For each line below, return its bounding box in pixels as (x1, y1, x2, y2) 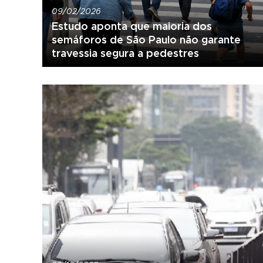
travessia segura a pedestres (52, 46, 199, 60)
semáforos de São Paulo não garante (52, 32, 241, 46)
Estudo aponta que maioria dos (52, 19, 212, 33)
